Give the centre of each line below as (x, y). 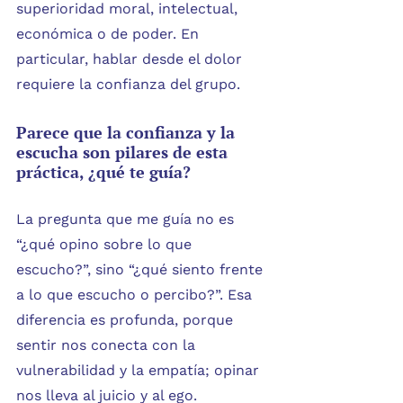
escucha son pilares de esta (124, 152)
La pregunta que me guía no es (127, 219)
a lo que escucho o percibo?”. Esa (136, 295)
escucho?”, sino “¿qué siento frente (142, 270)
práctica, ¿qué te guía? (103, 172)
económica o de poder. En (110, 34)
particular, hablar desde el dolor (131, 59)
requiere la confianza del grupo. (128, 85)
